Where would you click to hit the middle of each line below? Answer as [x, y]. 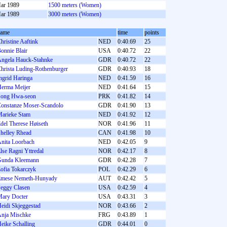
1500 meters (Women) [75, 5]
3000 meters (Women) [75, 14]
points [152, 32]
